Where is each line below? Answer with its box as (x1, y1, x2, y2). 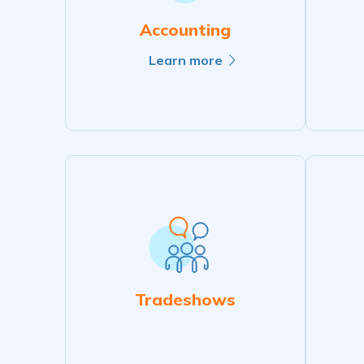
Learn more (148, 52, 223, 69)
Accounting (140, 19, 231, 41)
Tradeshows (135, 289, 236, 310)
